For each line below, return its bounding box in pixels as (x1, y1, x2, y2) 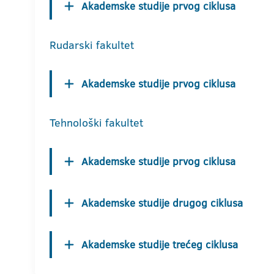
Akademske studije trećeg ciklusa (81, 237, 238, 252)
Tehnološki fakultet (50, 115, 143, 131)
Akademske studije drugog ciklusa (81, 196, 243, 210)
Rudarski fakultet (50, 37, 134, 53)
